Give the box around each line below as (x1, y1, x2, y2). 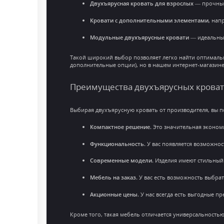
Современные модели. (89, 156, 153, 164)
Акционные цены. (89, 190, 139, 198)
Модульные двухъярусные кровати (89, 33, 189, 41)
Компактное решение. (89, 123, 151, 131)
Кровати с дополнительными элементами (89, 16, 208, 24)
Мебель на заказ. (89, 173, 137, 181)
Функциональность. (89, 139, 145, 147)
